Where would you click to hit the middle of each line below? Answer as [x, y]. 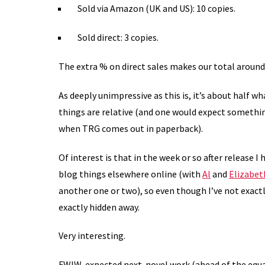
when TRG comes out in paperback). [131, 128]
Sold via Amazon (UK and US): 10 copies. [156, 9]
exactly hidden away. [99, 207]
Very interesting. [92, 236]
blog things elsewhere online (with [130, 174]
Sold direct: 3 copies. [118, 38]
